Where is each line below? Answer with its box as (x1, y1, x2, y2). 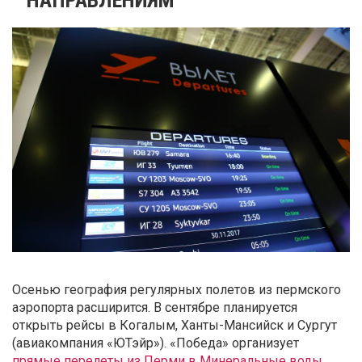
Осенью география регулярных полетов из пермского (12, 282, 341, 298)
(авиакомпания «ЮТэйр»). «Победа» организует (12, 335, 299, 351)
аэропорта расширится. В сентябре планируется (12, 300, 297, 316)
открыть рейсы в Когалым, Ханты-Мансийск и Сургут (12, 318, 337, 334)
